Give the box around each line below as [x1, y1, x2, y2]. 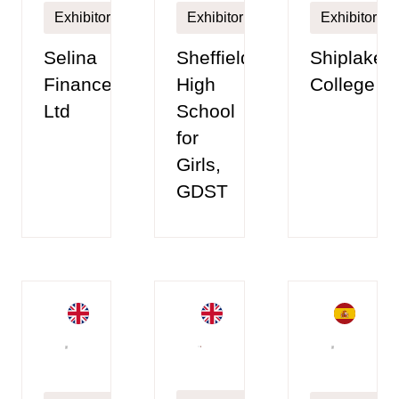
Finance [44, 74, 112, 95]
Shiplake [309, 47, 384, 69]
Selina [44, 47, 97, 69]
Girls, [176, 154, 222, 175]
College [309, 74, 375, 95]
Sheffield [176, 47, 252, 69]
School [176, 101, 236, 122]
